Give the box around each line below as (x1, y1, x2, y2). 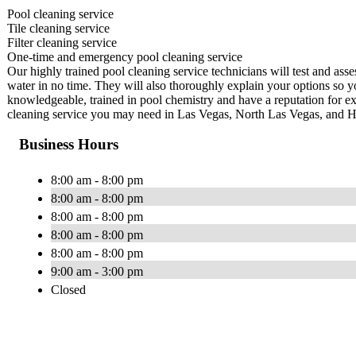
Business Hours (19, 136, 118, 153)
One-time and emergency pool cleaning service (7, 49, 242, 64)
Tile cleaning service (7, 21, 110, 35)
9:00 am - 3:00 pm (51, 265, 143, 279)
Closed (51, 283, 86, 297)
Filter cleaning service (7, 35, 117, 49)
